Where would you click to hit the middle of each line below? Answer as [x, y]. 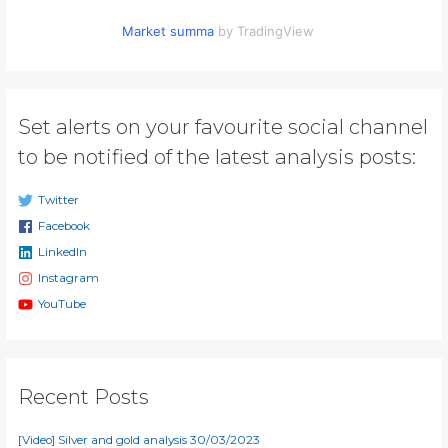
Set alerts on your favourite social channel [223, 127]
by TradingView [264, 31]
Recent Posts [84, 396]
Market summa [168, 31]
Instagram [68, 278]
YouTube [61, 303]
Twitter [58, 200]
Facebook [63, 226]
